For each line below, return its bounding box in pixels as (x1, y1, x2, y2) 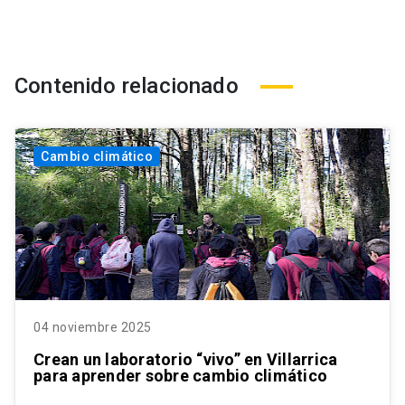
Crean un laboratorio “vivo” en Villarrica (33, 350, 338, 370)
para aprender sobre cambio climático (33, 366, 327, 386)
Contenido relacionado (14, 73, 239, 99)
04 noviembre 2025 (33, 320, 152, 335)
